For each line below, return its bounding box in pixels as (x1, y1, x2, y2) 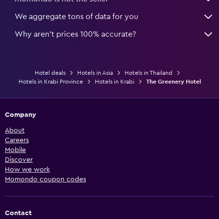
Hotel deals (35, 69, 66, 76)
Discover (5, 156, 33, 163)
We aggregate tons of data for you (15, 12, 138, 21)
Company (5, 111, 36, 118)
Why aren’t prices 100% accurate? (15, 30, 136, 38)
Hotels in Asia (77, 69, 113, 76)
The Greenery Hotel (146, 78, 201, 85)
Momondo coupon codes (5, 175, 86, 183)
